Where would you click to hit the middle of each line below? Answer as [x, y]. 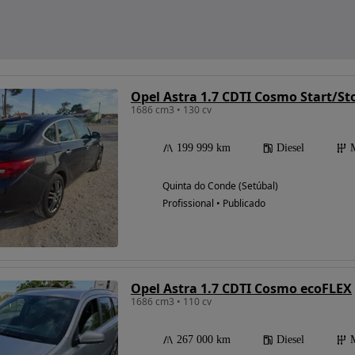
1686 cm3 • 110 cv [171, 302]
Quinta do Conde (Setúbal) [220, 186]
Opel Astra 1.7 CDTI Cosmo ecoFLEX [241, 288]
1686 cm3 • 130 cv [171, 110]
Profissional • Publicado [214, 203]
